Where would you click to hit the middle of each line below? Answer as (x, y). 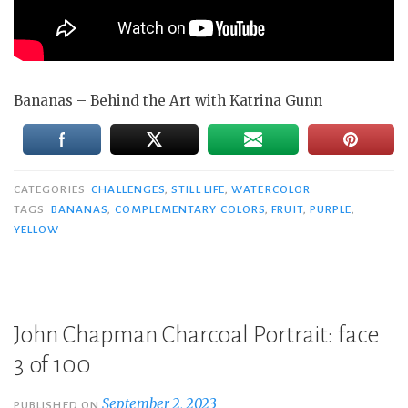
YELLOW (37, 230)
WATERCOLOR (271, 190)
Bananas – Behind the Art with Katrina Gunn (168, 101)
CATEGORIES (51, 190)
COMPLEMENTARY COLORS (190, 210)
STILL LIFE (199, 190)
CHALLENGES (128, 190)
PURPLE (331, 210)
